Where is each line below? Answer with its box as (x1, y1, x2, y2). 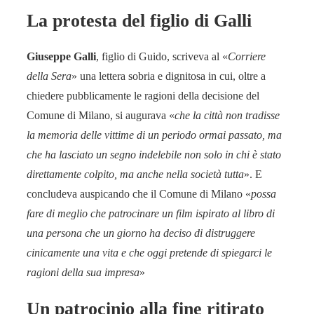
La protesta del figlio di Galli (27, 10, 252, 31)
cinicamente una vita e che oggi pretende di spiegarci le (27, 247, 272, 259)
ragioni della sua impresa (27, 266, 139, 279)
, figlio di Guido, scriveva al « (96, 50, 228, 63)
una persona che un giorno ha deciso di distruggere (27, 227, 255, 240)
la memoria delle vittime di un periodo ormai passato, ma (27, 129, 282, 142)
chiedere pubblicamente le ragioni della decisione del (27, 90, 259, 102)
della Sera (27, 70, 71, 83)
